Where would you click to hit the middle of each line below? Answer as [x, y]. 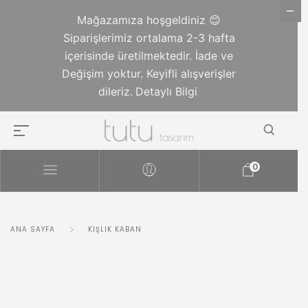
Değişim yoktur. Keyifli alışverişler [149, 74]
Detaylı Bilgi [166, 91]
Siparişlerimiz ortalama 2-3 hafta [149, 38]
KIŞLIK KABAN [115, 230]
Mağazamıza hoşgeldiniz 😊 [149, 20]
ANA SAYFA [33, 230]
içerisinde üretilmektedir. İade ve [149, 56]
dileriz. [115, 91]
